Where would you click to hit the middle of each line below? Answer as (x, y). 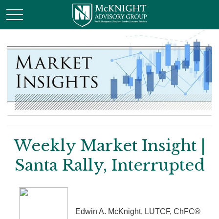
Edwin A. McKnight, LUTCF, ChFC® (138, 212)
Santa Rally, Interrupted (109, 165)
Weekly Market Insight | (109, 146)
